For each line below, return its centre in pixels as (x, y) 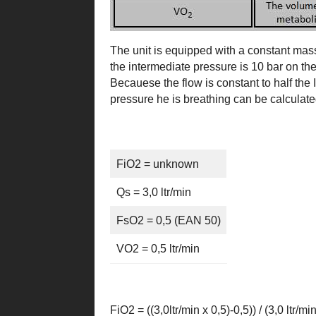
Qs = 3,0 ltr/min (153, 193)
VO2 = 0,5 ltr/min (158, 249)
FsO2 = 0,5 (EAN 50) (168, 221)
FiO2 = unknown (157, 164)
